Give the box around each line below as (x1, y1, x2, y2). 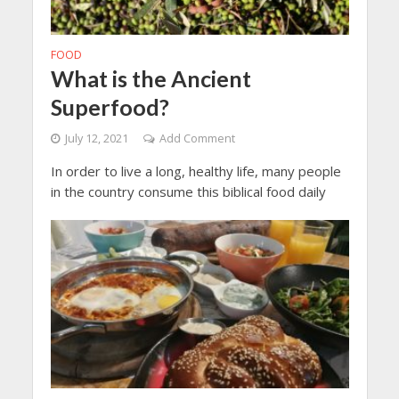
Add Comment (159, 130, 235, 146)
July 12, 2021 (64, 130, 128, 146)
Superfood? (50, 93, 169, 120)
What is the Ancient (50, 64, 251, 92)
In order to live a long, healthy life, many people (50, 161, 341, 180)
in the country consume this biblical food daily (50, 182, 326, 200)
